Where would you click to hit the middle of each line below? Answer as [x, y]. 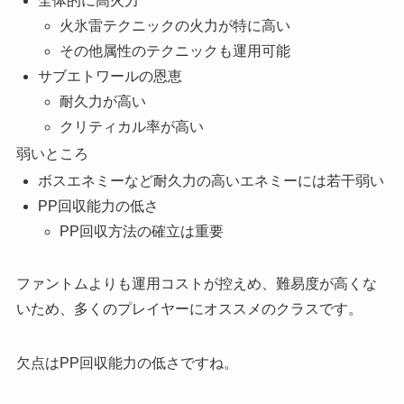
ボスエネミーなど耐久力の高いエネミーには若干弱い [211, 181]
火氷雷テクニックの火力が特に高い [174, 26]
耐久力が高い [102, 102]
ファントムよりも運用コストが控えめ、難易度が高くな [196, 284]
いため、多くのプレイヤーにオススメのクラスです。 [189, 309]
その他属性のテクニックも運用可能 [174, 51]
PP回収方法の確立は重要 [141, 232]
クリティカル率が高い [131, 127]
